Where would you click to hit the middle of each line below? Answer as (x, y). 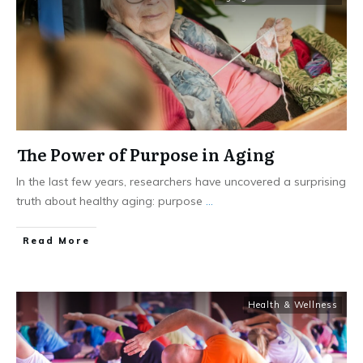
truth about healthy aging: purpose (111, 201)
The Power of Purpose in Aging (146, 154)
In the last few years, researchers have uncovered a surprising (181, 182)
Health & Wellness (293, 305)
